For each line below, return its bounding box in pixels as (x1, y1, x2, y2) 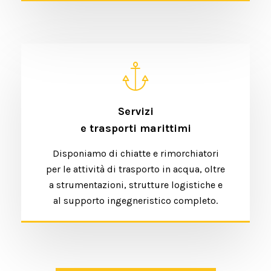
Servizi (117, 105, 154, 118)
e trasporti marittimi (80, 122, 191, 135)
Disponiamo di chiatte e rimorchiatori (52, 148, 219, 159)
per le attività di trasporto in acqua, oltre (46, 163, 225, 175)
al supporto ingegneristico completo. (53, 195, 218, 206)
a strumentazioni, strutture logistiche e (48, 179, 223, 191)
